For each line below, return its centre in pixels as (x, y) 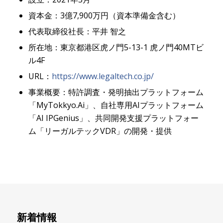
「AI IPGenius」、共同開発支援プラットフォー (113, 118)
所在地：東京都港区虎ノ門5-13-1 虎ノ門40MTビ (116, 47)
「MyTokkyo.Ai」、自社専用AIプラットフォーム (116, 105)
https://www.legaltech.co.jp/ (103, 76)
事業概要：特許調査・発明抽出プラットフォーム (116, 92)
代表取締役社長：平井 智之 (77, 31)
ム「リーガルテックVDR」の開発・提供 (100, 131)
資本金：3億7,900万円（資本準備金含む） (104, 15)
